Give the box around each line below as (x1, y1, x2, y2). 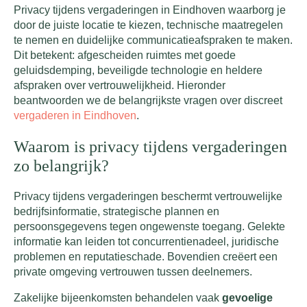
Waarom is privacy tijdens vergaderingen (14, 137, 287, 156)
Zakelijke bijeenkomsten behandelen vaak (14, 291, 222, 304)
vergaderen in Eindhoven (14, 110, 136, 121)
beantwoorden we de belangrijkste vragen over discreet (14, 95, 282, 106)
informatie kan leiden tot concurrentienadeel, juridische (14, 235, 279, 247)
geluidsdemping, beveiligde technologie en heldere (14, 64, 262, 76)
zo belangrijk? (14, 156, 109, 175)
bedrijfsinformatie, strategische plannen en (14, 205, 219, 217)
